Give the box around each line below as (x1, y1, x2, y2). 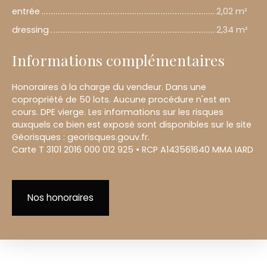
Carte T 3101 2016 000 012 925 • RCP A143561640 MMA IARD (12, 144, 253, 156)
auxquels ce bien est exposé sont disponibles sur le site (12, 119, 252, 131)
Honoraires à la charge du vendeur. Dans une (12, 81, 206, 94)
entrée (12, 5, 40, 18)
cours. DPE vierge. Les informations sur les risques (12, 106, 223, 119)
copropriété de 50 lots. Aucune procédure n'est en (12, 94, 230, 106)
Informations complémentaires (12, 50, 225, 70)
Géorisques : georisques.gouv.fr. (12, 131, 150, 144)
